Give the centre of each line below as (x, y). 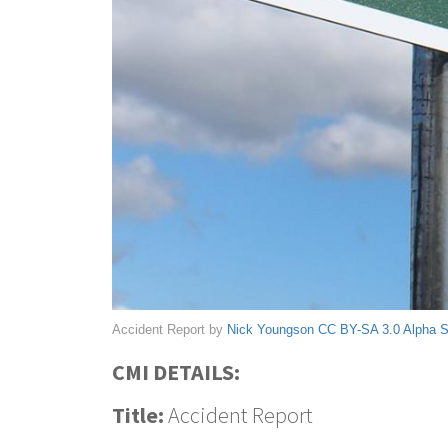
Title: (138, 414)
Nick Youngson (270, 329)
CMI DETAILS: (176, 371)
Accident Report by (169, 329)
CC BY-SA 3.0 (359, 329)
